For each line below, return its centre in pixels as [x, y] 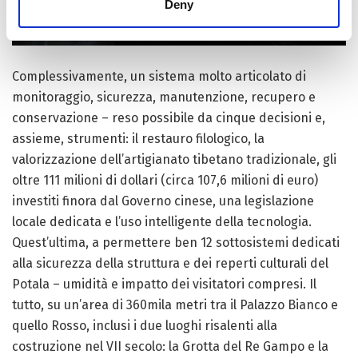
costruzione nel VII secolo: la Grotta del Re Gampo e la [170, 346]
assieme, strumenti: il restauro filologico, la [138, 138]
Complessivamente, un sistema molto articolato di [159, 76]
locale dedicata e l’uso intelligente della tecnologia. [162, 221]
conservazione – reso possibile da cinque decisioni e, [169, 117]
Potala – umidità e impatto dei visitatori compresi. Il [164, 284]
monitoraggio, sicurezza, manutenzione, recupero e [164, 97]
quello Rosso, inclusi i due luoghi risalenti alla [145, 325]
